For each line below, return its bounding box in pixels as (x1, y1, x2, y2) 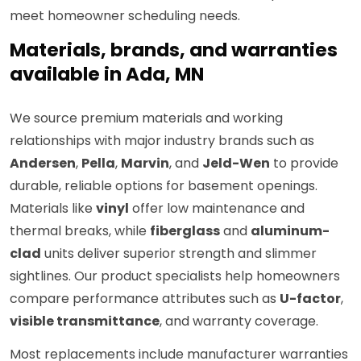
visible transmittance (10, 312, 160, 331)
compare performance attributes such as (10, 289, 280, 309)
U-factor (280, 289, 341, 309)
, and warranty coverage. (160, 312, 318, 331)
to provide (270, 154, 338, 173)
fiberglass (150, 222, 220, 241)
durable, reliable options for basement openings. (10, 176, 317, 196)
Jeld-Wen (202, 154, 270, 173)
